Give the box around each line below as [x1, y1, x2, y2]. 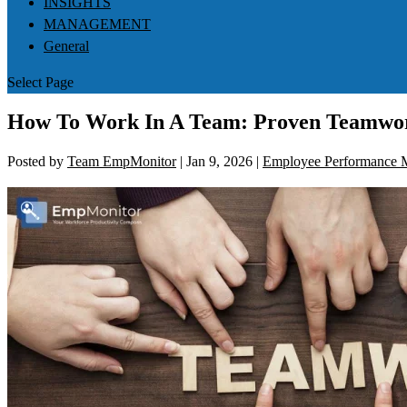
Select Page [7, 74, 74, 90]
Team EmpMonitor [67, 154, 176, 170]
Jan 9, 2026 [186, 154, 253, 170]
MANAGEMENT [44, 15, 151, 32]
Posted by [7, 154, 67, 170]
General [44, 37, 89, 54]
